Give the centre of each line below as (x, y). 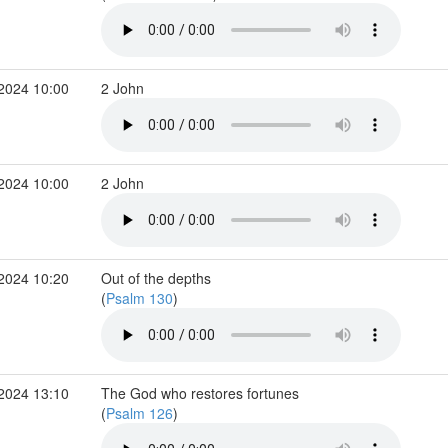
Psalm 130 (139, 298)
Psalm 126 (139, 413)
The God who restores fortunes (199, 393)
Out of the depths (155, 278)
